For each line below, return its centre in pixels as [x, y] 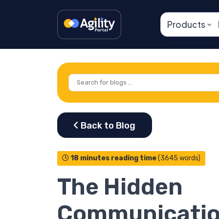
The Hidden [120, 187]
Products [186, 24]
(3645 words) [179, 158]
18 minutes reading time [113, 158]
